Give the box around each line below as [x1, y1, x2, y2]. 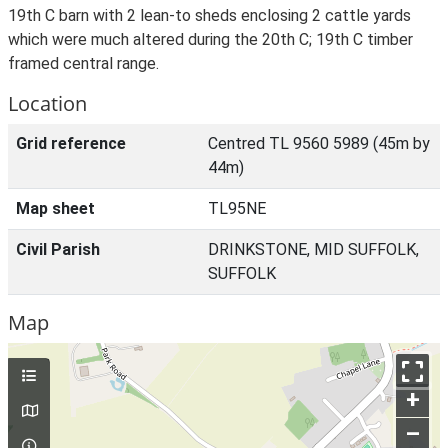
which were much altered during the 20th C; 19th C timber [8, 30, 413, 49]
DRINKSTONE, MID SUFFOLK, [208, 240, 419, 259]
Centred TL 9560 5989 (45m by [208, 134, 430, 153]
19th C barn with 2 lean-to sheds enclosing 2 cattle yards [8, 6, 411, 25]
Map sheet [16, 199, 95, 218]
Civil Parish [16, 240, 100, 259]
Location [8, 90, 87, 117]
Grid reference [16, 134, 126, 153]
